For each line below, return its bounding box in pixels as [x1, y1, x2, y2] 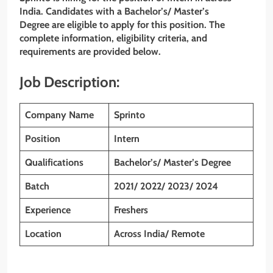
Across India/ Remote [114, 227, 205, 239]
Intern [114, 132, 140, 144]
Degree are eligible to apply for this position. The [19, 19, 225, 31]
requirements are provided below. [19, 46, 161, 58]
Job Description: [19, 73, 119, 91]
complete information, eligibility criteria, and [19, 32, 207, 44]
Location [25, 227, 62, 239]
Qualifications [25, 156, 83, 168]
